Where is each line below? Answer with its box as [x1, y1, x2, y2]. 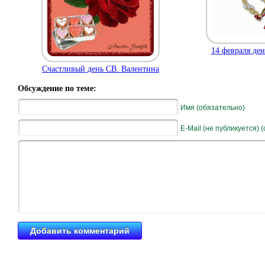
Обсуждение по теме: [18, 84, 96, 93]
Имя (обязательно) [180, 104, 245, 112]
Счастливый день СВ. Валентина [42, 64, 159, 73]
